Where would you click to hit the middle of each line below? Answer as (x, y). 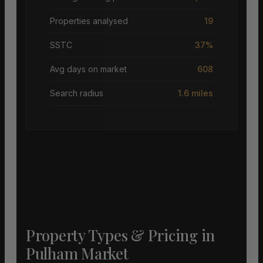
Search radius (77, 93)
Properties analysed (89, 21)
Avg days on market (88, 69)
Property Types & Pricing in (120, 235)
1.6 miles (195, 93)
